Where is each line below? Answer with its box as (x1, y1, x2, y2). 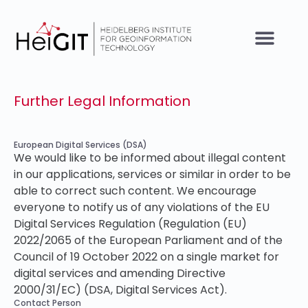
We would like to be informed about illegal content (14, 150, 286, 166)
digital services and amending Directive (14, 265, 225, 281)
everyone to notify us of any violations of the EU (14, 199, 269, 215)
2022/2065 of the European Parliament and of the (14, 232, 283, 248)
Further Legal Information (14, 91, 190, 111)
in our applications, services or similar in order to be (14, 166, 291, 182)
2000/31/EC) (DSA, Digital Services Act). (14, 282, 227, 298)
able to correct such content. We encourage (14, 183, 256, 199)
